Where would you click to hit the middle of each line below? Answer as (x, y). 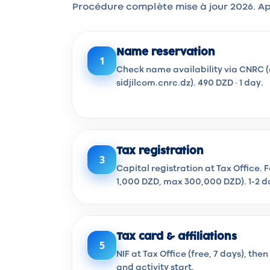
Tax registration (160, 151)
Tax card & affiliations (177, 237)
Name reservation (166, 52)
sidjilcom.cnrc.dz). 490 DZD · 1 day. (190, 83)
